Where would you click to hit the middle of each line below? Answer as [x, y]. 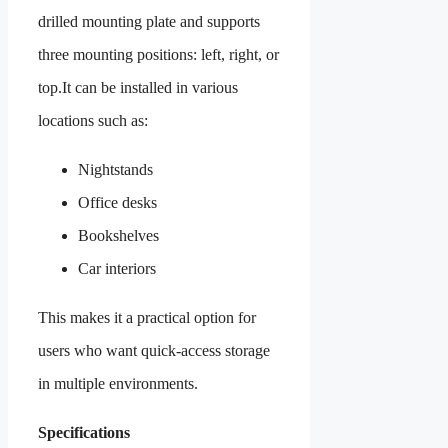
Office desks [117, 202]
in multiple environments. [118, 383]
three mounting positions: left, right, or [158, 54]
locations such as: [93, 120]
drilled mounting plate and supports [149, 21]
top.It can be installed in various [138, 87]
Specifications [84, 432]
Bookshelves [118, 235]
